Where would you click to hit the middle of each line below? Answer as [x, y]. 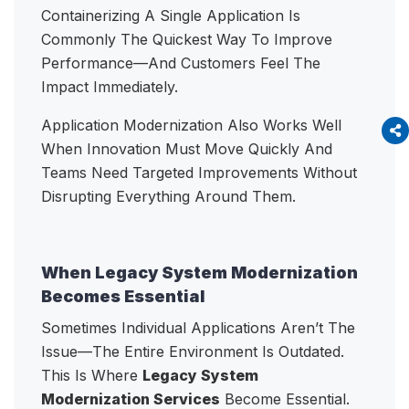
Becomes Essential [123, 297]
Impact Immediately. [112, 87]
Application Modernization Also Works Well [191, 126]
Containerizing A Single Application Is [171, 16]
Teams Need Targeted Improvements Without [199, 173]
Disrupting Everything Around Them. [171, 197]
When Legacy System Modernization [199, 273]
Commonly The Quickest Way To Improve [187, 40]
